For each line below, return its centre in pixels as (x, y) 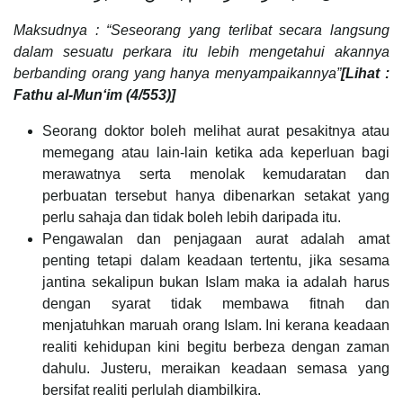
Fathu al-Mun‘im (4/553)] (94, 94)
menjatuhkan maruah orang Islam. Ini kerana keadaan (216, 325)
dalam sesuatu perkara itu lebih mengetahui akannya (201, 51)
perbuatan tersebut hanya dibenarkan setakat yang (216, 195)
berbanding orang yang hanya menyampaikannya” (178, 73)
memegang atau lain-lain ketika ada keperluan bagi (216, 152)
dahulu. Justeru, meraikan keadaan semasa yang (216, 368)
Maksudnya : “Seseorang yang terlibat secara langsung (201, 30)
